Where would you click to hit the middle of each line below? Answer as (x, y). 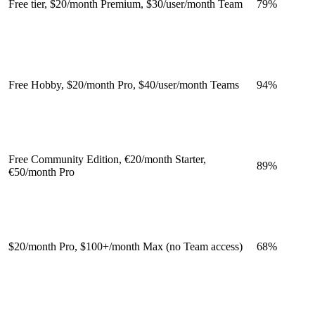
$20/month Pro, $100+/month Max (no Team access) (126, 246)
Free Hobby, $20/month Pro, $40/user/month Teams (124, 84)
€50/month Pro (41, 172)
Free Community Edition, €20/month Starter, (107, 159)
